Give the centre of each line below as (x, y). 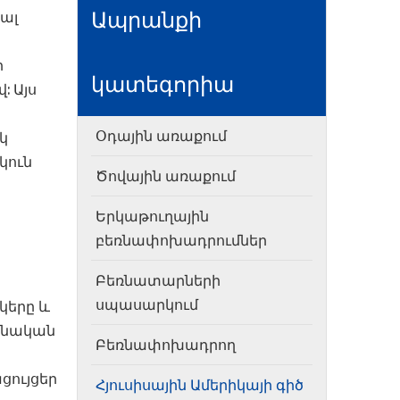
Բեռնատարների (158, 280)
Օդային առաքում (161, 136)
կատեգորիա (162, 84)
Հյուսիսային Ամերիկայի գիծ (200, 385)
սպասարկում (147, 304)
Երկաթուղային (152, 216)
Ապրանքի (146, 20)
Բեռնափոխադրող (166, 345)
